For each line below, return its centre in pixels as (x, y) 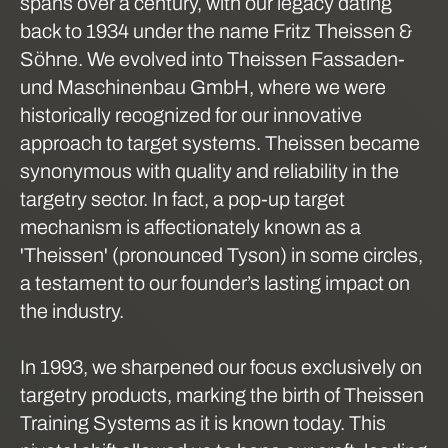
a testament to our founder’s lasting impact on (215, 282)
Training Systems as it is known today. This (203, 422)
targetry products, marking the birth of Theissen (222, 394)
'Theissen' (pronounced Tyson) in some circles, (221, 254)
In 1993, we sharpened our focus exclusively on (221, 366)
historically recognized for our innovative (191, 114)
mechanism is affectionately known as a (190, 226)
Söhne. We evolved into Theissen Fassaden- (212, 58)
